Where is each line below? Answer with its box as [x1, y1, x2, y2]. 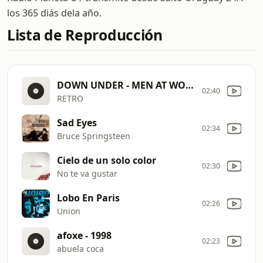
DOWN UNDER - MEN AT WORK [186, 78, 194, 92]
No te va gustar [57, 167, 117, 179]
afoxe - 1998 [57, 228, 112, 242]
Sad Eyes [57, 116, 97, 129]
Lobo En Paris [57, 191, 120, 204]
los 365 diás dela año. [7, 6, 102, 19]
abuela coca [57, 242, 104, 254]
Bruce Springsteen [57, 130, 130, 141]
